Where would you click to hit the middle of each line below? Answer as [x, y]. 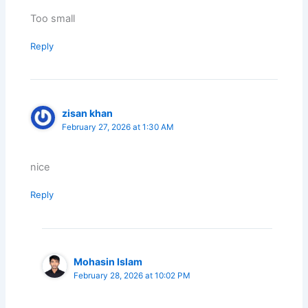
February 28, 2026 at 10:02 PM [132, 276]
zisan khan [88, 113]
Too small [53, 18]
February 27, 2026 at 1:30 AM [118, 127]
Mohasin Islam [108, 262]
